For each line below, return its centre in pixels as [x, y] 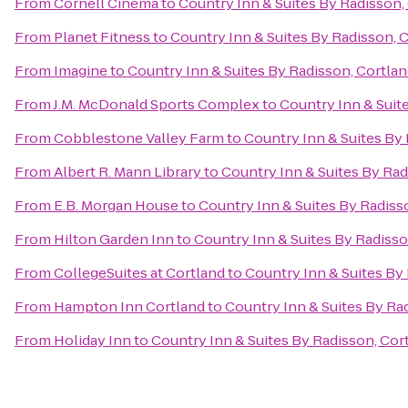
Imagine [81, 71]
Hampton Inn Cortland [129, 306]
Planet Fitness [102, 37]
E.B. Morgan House [116, 205]
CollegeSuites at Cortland [139, 273]
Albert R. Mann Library [127, 172]
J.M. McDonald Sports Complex [156, 104]
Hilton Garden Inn [114, 239]
